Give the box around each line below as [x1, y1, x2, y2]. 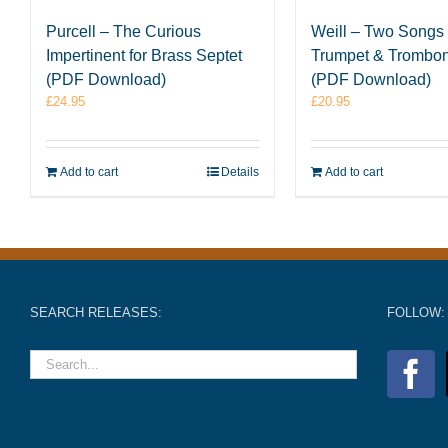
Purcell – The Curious [46, 23, 201, 40]
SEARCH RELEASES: [30, 305, 162, 320]
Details [221, 165, 259, 179]
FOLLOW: [386, 305, 445, 320]
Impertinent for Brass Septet [46, 47, 242, 64]
